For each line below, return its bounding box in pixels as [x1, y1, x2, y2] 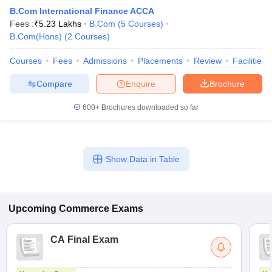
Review [194, 56, 222, 66]
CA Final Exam [50, 234, 118, 245]
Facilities [233, 56, 266, 66]
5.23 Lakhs [39, 19, 81, 29]
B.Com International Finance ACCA [10, 6, 154, 16]
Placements [138, 56, 183, 66]
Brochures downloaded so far [100, 103, 199, 112]
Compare [36, 78, 72, 89]
